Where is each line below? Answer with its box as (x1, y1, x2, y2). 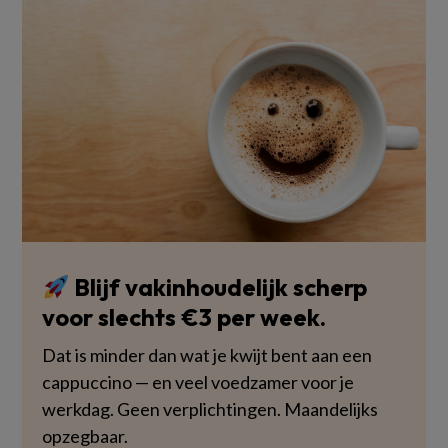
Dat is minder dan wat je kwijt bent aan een (42, 344, 372, 367)
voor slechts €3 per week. (42, 302, 326, 333)
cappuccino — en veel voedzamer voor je (42, 371, 354, 394)
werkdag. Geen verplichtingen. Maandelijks (42, 398, 378, 421)
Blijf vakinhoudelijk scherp (69, 272, 368, 303)
